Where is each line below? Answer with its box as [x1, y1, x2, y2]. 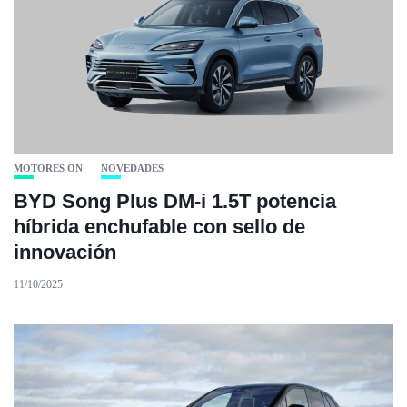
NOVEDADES [101, 163, 164, 174]
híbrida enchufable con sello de [14, 215, 305, 238]
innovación [14, 241, 116, 263]
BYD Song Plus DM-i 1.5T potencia [14, 190, 336, 213]
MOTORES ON [14, 163, 83, 174]
